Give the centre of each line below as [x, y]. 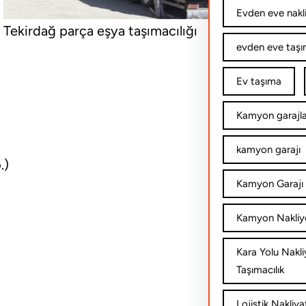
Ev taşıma [259, 81]
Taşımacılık [260, 270]
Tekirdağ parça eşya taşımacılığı [100, 31]
